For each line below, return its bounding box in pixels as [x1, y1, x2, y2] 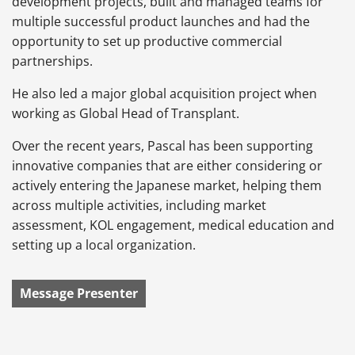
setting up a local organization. [12, 235, 196, 254]
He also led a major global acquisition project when [12, 84, 317, 102]
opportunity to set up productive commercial [12, 32, 282, 50]
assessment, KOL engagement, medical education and [12, 216, 334, 234]
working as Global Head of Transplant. [12, 104, 239, 122]
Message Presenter [20, 284, 138, 302]
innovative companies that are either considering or [12, 156, 323, 174]
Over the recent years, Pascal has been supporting [12, 136, 313, 155]
